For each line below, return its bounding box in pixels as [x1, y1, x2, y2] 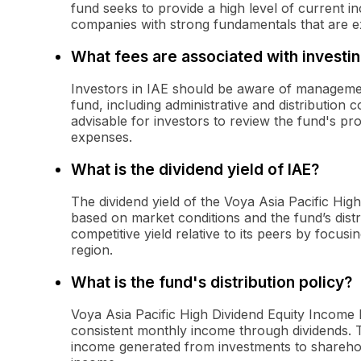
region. [71, 242, 113, 259]
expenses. [71, 129, 132, 146]
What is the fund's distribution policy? [71, 272, 352, 293]
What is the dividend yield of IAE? [71, 160, 319, 180]
